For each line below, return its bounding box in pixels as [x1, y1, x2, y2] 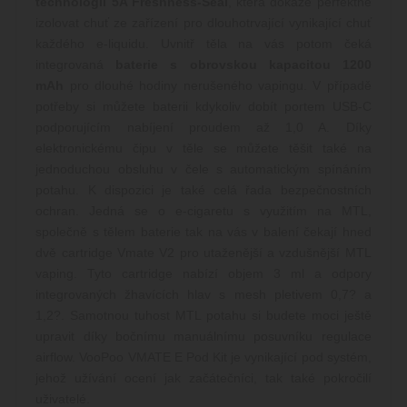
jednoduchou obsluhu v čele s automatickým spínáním [35, 162, 372, 177]
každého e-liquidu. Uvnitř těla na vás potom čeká [35, 36, 372, 52]
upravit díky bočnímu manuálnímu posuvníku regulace [35, 329, 372, 344]
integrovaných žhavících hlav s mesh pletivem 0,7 [35, 287, 349, 303]
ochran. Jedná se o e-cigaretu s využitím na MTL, [35, 203, 372, 219]
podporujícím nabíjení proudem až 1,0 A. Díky [35, 120, 372, 135]
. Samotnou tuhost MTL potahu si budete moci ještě [61, 308, 372, 323]
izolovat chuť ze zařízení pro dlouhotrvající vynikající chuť [35, 15, 372, 31]
